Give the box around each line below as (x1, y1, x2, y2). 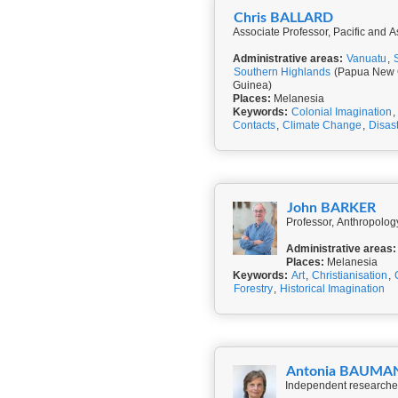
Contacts (233, 119, 275, 131)
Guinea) (233, 79, 272, 92)
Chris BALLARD (234, 11, 333, 25)
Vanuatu (346, 52, 386, 65)
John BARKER (287, 201, 377, 215)
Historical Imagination (280, 283, 385, 295)
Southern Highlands (234, 66, 330, 78)
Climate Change (283, 119, 362, 131)
